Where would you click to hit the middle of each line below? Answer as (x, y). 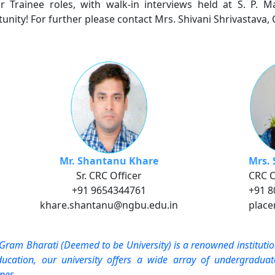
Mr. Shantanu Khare (109, 161)
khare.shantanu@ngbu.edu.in (109, 205)
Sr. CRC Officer (109, 176)
